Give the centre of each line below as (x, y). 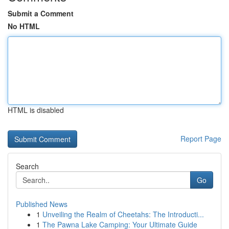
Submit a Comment (41, 13)
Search (27, 166)
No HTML (24, 26)
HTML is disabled (36, 110)
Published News (42, 204)
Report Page (201, 139)
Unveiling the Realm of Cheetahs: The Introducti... (123, 214)
